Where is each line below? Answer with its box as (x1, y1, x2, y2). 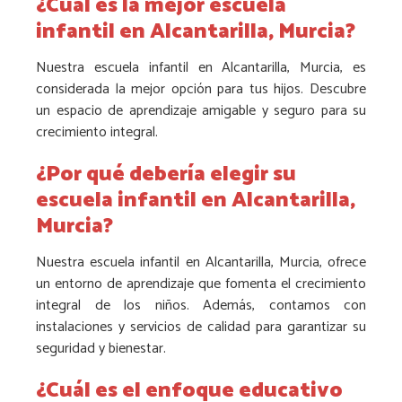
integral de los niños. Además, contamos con (36, 293, 366, 319)
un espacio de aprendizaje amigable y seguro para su (36, 98, 366, 123)
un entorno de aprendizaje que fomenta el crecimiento (36, 272, 366, 297)
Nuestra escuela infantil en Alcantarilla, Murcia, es (36, 55, 366, 80)
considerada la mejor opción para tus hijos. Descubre (36, 76, 366, 101)
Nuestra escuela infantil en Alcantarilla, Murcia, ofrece (36, 250, 366, 275)
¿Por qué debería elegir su (36, 156, 296, 192)
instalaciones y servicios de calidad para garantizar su (36, 315, 366, 340)
